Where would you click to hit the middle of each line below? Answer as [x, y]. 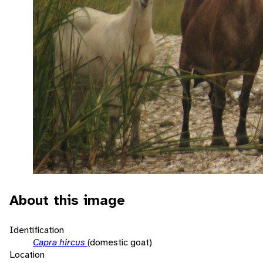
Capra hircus [60, 242]
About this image [67, 200]
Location [27, 254]
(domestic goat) [120, 242]
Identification [37, 230]
